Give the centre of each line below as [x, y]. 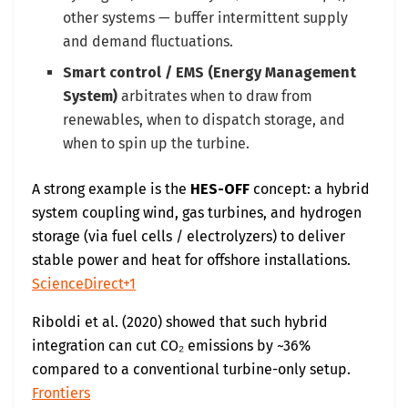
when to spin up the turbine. [157, 143]
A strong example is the [111, 189]
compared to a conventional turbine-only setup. [191, 369]
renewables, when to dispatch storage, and [204, 119]
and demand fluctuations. [148, 41]
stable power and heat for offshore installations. [191, 260]
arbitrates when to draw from [215, 96]
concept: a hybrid [310, 189]
